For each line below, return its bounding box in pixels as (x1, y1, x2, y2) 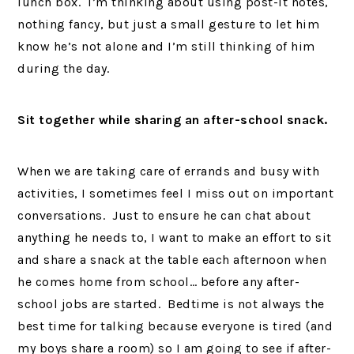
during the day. (17, 61, 110, 76)
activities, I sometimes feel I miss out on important (17, 186, 334, 201)
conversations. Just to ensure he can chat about (17, 208, 311, 223)
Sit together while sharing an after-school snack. (17, 112, 328, 127)
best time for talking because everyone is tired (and (17, 318, 333, 333)
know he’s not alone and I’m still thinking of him (17, 39, 315, 54)
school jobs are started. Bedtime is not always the (17, 296, 325, 311)
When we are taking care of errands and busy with (17, 164, 320, 179)
